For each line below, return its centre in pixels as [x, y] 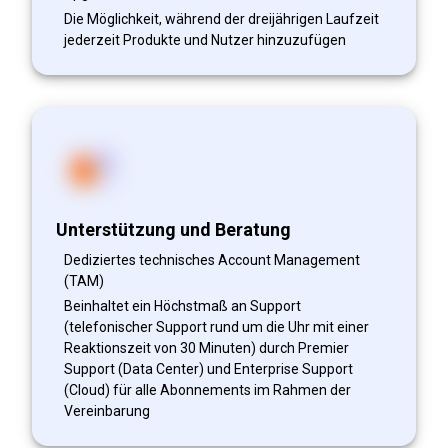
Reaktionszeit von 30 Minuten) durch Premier [206, 347]
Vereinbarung [107, 410]
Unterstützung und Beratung [173, 229]
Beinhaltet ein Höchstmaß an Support [182, 305]
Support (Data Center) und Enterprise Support [208, 368]
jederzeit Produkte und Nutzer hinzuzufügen [205, 39]
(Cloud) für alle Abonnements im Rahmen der [207, 389]
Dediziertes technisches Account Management [212, 259]
